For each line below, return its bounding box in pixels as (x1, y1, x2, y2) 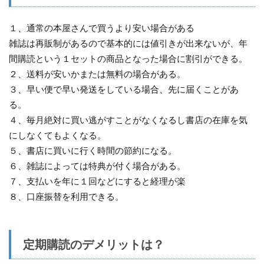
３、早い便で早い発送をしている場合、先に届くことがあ (9, 84, 239, 94)
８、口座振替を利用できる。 (9, 191, 124, 202)
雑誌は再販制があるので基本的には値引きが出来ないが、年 (9, 38, 247, 48)
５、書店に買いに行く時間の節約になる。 (9, 145, 177, 156)
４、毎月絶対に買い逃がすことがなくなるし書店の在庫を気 (9, 114, 247, 125)
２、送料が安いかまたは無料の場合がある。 (9, 68, 186, 79)
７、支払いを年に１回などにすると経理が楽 (9, 176, 186, 186)
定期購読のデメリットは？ (23, 237, 164, 251)
